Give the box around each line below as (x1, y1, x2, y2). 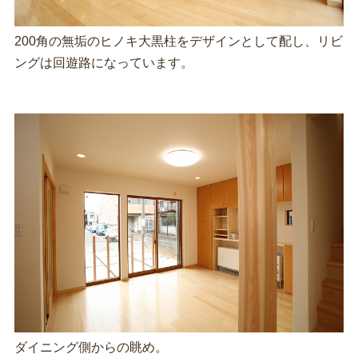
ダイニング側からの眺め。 (14, 340, 168, 355)
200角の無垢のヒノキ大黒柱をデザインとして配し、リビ (14, 34, 343, 48)
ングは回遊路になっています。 (14, 55, 193, 70)
